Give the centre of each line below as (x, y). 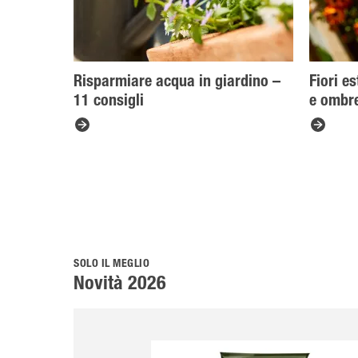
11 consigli (109, 102)
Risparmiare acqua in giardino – (177, 83)
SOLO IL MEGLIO (111, 265)
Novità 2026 (120, 285)
